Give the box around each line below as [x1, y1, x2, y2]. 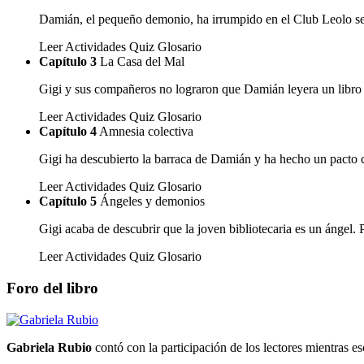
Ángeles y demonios [100, 194, 205, 209]
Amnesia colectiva [99, 124, 193, 139]
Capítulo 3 [39, 54, 97, 69]
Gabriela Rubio [6, 340, 92, 354]
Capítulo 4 [39, 124, 97, 139]
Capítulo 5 [39, 194, 97, 209]
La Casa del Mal [100, 54, 184, 69]
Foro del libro [6, 279, 98, 297]
